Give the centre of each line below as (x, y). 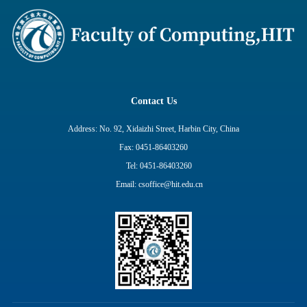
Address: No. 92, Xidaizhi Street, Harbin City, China (153, 128)
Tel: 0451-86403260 (159, 165)
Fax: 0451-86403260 (153, 147)
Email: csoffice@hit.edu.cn (159, 184)
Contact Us (153, 101)
